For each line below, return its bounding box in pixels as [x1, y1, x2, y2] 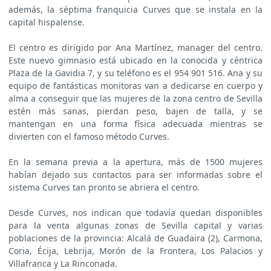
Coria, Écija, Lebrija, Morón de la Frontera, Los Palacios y [8, 245, 263, 257]
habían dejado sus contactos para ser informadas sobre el [8, 169, 263, 181]
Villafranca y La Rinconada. [8, 258, 117, 270]
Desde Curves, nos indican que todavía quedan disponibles [8, 207, 263, 219]
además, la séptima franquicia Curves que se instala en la [8, 4, 263, 16]
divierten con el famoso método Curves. [8, 131, 169, 143]
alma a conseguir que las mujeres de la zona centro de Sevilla [8, 93, 263, 105]
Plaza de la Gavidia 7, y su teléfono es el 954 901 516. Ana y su [8, 67, 263, 79]
